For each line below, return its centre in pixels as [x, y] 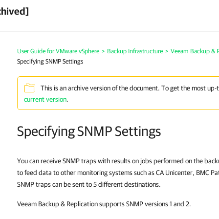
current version [45, 99]
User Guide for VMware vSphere [58, 51]
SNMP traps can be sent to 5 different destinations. [89, 184]
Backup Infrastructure [135, 51]
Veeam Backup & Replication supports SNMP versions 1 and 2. [104, 204]
